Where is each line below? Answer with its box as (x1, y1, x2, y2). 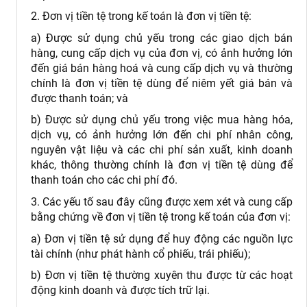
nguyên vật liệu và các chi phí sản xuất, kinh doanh (31, 143, 293, 157)
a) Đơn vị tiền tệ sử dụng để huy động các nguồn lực (31, 232, 293, 245)
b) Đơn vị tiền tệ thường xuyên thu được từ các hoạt (31, 269, 293, 282)
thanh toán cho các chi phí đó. (31, 173, 177, 187)
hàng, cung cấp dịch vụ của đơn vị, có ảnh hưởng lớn (31, 46, 293, 60)
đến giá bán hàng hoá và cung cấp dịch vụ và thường (31, 61, 293, 75)
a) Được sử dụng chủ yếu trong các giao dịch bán (31, 31, 293, 45)
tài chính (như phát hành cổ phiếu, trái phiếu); (31, 247, 250, 260)
